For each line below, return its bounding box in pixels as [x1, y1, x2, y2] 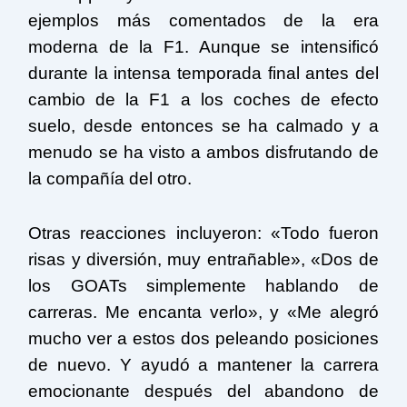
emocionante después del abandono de [28, 382, 379, 402]
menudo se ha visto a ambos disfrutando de [28, 142, 379, 162]
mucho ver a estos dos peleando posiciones [28, 329, 379, 349]
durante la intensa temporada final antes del [28, 63, 379, 83]
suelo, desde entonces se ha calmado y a [28, 115, 379, 135]
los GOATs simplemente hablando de [28, 276, 379, 296]
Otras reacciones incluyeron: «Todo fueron [28, 223, 379, 243]
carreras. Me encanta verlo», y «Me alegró [28, 303, 379, 323]
